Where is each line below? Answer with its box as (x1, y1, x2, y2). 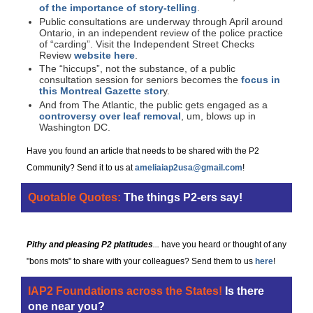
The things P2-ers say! (124, 191, 242, 204)
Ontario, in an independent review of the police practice (39, 27, 283, 38)
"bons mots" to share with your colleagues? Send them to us (27, 256, 255, 267)
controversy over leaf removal (39, 110, 181, 122)
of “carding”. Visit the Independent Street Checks (39, 38, 254, 50)
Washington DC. (39, 121, 110, 133)
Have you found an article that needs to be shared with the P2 (27, 145, 259, 156)
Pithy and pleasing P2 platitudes (27, 240, 153, 250)
